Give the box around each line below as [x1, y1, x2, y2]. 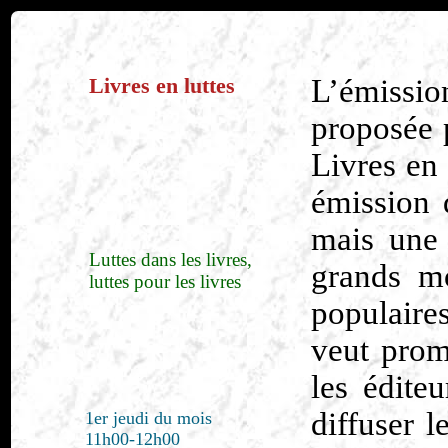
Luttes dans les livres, [89, 249, 253, 270]
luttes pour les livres [89, 271, 242, 292]
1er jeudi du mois [85, 408, 213, 428]
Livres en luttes [89, 73, 236, 98]
